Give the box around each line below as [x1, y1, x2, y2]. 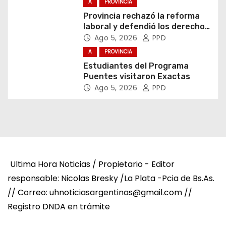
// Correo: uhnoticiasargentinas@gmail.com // [8, 186, 192, 198]
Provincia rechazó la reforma [83, 11, 200, 21]
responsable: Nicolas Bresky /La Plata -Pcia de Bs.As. [8, 172, 214, 184]
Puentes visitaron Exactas [83, 71, 190, 81]
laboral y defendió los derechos [83, 21, 209, 31]
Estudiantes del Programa [83, 61, 189, 71]
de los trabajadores [83, 32, 162, 42]
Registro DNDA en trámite [8, 200, 110, 212]
